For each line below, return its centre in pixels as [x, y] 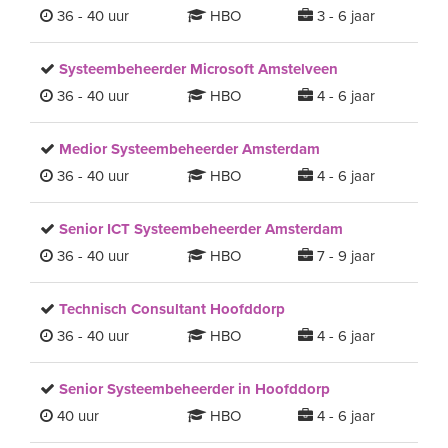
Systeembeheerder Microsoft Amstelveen [198, 69]
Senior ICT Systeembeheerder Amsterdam [201, 229]
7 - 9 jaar [343, 256]
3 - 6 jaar [343, 16]
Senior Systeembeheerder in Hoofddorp [194, 389]
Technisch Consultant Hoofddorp [172, 309]
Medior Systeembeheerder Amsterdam [189, 149]
